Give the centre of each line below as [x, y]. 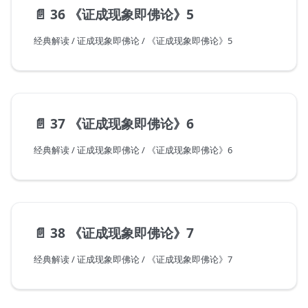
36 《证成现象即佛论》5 [122, 14]
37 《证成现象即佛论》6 [122, 124]
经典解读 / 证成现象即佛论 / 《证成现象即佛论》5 [133, 41]
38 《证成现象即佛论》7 [122, 233]
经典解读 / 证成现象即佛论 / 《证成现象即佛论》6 [133, 150]
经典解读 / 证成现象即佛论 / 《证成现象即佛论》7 [133, 260]
